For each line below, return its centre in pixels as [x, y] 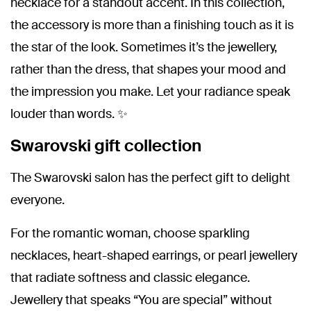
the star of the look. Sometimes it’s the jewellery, [144, 47]
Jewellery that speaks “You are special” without [141, 300]
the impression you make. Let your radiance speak [150, 92]
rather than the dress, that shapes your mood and [148, 69]
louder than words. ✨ [69, 114]
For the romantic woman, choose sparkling [130, 233]
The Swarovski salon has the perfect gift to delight [150, 178]
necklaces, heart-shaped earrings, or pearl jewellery [154, 255]
